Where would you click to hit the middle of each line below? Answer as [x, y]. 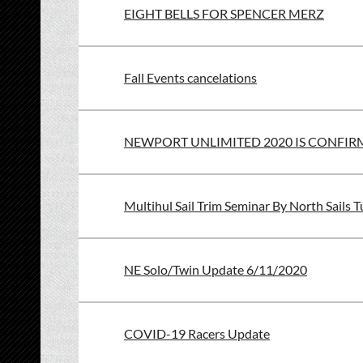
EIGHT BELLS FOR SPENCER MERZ [224, 13]
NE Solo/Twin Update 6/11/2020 [216, 269]
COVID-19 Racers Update [197, 333]
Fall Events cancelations [190, 77]
